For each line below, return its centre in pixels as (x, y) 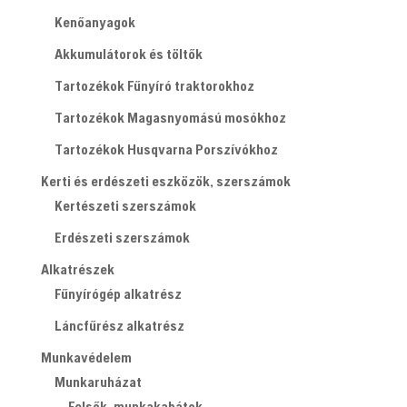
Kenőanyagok (94, 22)
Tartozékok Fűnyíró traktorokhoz (154, 85)
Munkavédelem (86, 357)
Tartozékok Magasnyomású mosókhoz (170, 117)
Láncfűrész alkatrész (119, 325)
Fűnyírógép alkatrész (118, 293)
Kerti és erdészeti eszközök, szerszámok (165, 181)
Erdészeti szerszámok (122, 237)
